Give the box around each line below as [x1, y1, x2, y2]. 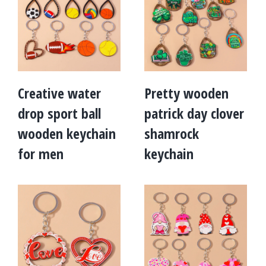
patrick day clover [144, 103, 244, 123]
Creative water [18, 83, 101, 103]
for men [18, 144, 64, 163]
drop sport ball [18, 103, 101, 123]
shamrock [144, 123, 199, 143]
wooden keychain [18, 123, 116, 143]
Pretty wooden [144, 83, 229, 103]
